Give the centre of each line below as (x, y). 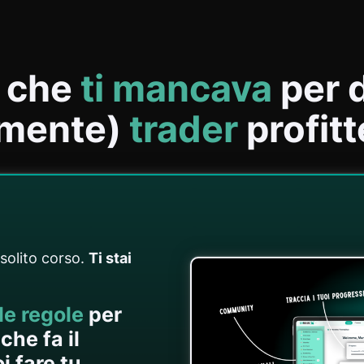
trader (183, 128)
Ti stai (110, 258)
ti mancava (176, 88)
